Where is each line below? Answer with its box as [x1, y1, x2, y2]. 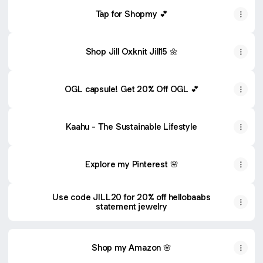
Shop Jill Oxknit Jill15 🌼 [85, 46, 178, 57]
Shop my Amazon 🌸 [92, 242, 171, 253]
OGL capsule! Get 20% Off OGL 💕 [64, 83, 199, 95]
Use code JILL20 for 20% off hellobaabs [52, 191, 211, 203]
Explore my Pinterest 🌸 [85, 159, 178, 170]
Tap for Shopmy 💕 [95, 8, 168, 19]
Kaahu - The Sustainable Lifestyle [66, 121, 197, 132]
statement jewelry [96, 201, 167, 212]
